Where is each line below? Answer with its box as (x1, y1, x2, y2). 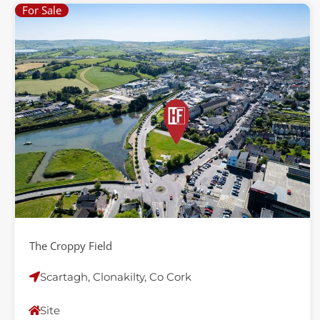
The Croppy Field (29, 239, 112, 253)
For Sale (22, 3, 61, 17)
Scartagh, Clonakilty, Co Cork (40, 270, 191, 284)
